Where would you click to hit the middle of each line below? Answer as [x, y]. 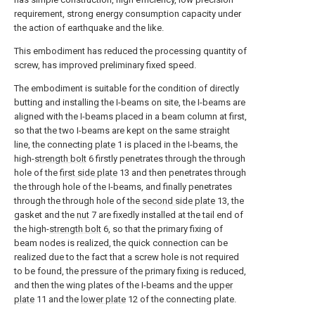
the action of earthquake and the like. [89, 28]
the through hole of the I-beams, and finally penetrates [123, 187]
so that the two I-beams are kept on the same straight [122, 130]
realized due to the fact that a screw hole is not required [127, 257]
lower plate [103, 299]
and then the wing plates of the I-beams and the [111, 285]
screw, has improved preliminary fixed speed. [105, 65]
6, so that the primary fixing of [162, 229]
